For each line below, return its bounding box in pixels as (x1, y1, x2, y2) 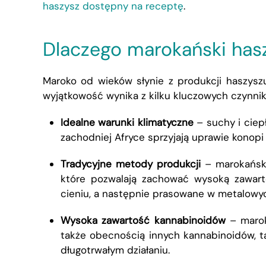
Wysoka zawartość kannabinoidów (61, 213, 226, 227)
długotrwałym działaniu (61, 243, 168, 256)
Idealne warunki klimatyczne (61, 115, 194, 129)
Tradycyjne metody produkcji (61, 157, 201, 170)
